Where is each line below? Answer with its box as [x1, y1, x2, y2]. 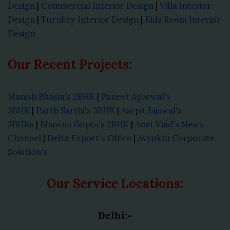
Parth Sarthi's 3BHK [36, 104, 115, 116]
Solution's [8, 146, 47, 157]
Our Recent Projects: [8, 56, 132, 73]
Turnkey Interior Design [41, 13, 139, 25]
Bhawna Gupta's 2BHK [40, 118, 129, 129]
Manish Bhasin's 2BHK [8, 90, 95, 102]
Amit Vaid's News [135, 118, 203, 129]
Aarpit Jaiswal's [121, 104, 182, 116]
